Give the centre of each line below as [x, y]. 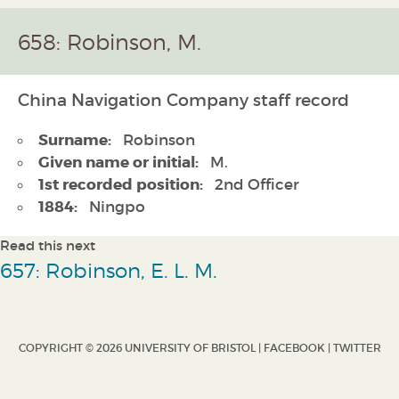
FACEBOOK [294, 348]
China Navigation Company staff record [183, 100]
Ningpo [115, 208]
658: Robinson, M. [110, 42]
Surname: [75, 140]
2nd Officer [255, 185]
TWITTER [357, 348]
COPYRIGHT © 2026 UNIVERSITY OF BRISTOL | [141, 348]
